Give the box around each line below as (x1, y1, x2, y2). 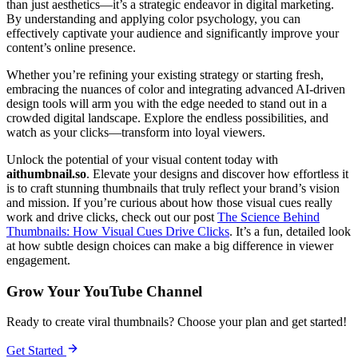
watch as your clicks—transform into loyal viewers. (6, 125, 265, 139)
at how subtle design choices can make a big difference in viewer (6, 239, 333, 253)
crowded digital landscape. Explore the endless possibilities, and (6, 111, 328, 125)
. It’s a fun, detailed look (229, 225, 351, 238)
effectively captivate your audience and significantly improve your (6, 26, 339, 40)
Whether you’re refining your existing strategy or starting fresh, (6, 68, 324, 82)
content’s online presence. (6, 41, 136, 54)
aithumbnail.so (6, 167, 86, 181)
